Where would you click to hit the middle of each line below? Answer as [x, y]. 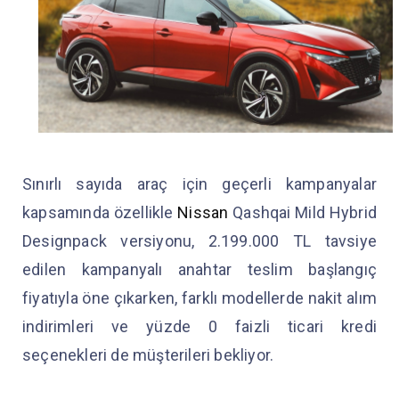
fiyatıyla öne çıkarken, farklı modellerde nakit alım [199, 297]
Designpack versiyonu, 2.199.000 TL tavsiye [199, 240]
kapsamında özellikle [100, 212]
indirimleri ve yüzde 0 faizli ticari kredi [199, 326]
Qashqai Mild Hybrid [303, 212]
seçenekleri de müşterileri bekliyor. [150, 354]
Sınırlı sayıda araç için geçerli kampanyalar [199, 183]
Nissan [203, 212]
